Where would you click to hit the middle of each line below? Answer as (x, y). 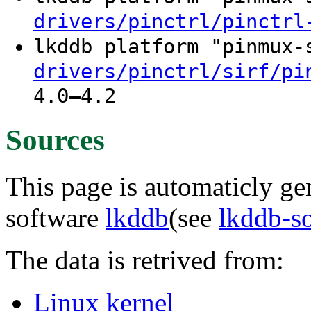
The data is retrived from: (145, 260)
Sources (55, 140)
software (56, 217)
